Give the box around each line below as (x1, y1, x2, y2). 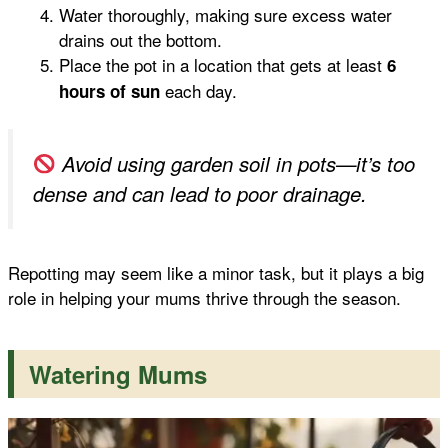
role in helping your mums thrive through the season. (8, 284, 401, 310)
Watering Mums (29, 356, 207, 391)
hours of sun (59, 78, 160, 103)
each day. (160, 77, 237, 103)
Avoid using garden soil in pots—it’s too (56, 149, 416, 179)
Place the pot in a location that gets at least (59, 51, 387, 77)
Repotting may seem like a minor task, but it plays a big (8, 259, 424, 285)
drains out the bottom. (59, 26, 222, 52)
